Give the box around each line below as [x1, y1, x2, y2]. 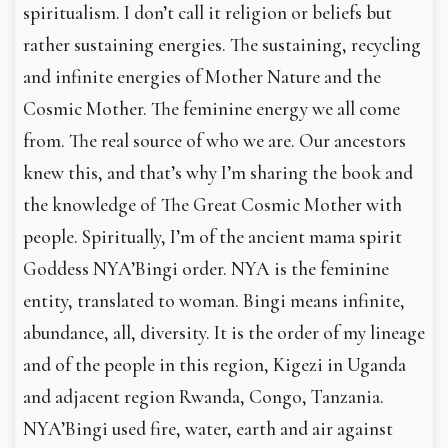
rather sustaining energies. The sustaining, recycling [23, 32, 421, 57]
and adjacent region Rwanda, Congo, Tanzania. [23, 384, 384, 409]
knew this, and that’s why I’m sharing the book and [23, 160, 413, 185]
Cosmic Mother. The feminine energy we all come [23, 96, 400, 121]
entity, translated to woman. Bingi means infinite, [23, 288, 405, 313]
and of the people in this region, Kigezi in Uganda [23, 352, 406, 377]
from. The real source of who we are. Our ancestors [23, 128, 406, 153]
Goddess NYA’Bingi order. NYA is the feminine [23, 256, 389, 281]
